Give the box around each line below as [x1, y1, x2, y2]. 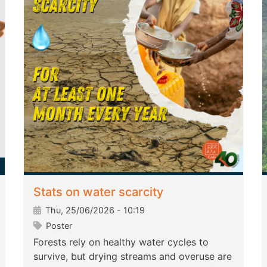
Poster [44, 221, 72, 231]
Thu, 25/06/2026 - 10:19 [43, 205, 145, 216]
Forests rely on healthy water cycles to [33, 236, 209, 249]
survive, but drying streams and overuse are [33, 250, 232, 263]
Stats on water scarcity [33, 185, 163, 200]
